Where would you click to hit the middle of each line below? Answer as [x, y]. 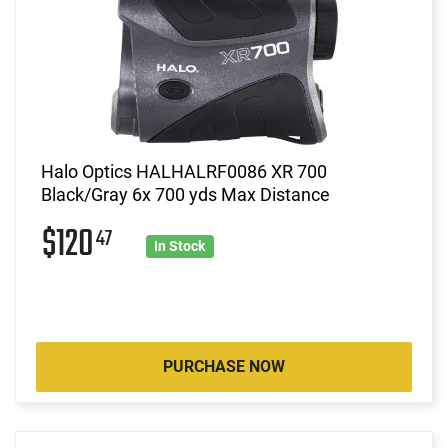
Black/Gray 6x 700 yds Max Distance [185, 194]
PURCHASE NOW [224, 366]
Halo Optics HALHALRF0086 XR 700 [184, 171]
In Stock [180, 245]
